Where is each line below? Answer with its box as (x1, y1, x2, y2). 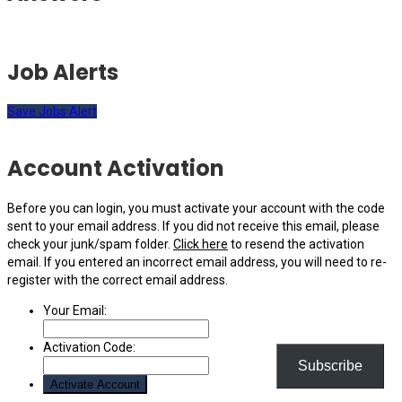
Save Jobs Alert (7, 104, 97, 119)
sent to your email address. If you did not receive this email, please (7, 219, 380, 234)
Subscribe (298, 358, 363, 373)
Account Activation (7, 153, 224, 184)
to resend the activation (228, 237, 364, 252)
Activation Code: (43, 340, 135, 355)
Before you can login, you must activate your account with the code (7, 201, 385, 216)
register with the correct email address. (7, 273, 228, 288)
